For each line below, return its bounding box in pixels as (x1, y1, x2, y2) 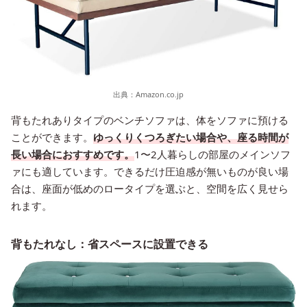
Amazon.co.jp (135, 89, 184, 100)
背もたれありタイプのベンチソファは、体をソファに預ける (11, 113, 288, 127)
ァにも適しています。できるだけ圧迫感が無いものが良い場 (11, 164, 288, 179)
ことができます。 (11, 130, 93, 145)
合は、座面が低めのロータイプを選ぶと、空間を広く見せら (11, 182, 288, 196)
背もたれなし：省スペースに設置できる (11, 236, 208, 252)
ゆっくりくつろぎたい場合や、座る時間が (93, 130, 288, 145)
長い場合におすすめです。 (11, 147, 134, 162)
